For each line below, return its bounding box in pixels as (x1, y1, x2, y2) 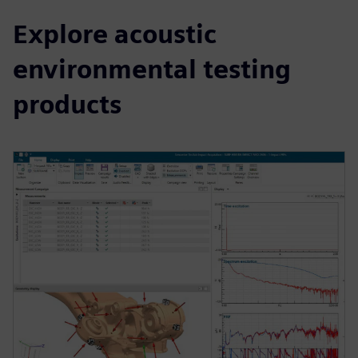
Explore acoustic (13, 18, 217, 50)
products (13, 89, 121, 121)
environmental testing (13, 54, 291, 86)
